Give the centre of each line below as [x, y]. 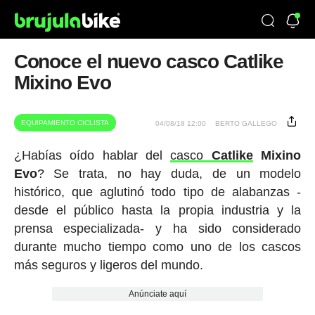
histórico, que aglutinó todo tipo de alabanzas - [157, 192]
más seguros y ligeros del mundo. [110, 265]
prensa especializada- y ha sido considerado [157, 229]
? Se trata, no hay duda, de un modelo [169, 174]
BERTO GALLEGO [246, 123]
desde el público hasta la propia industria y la [157, 210]
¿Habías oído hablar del [92, 155]
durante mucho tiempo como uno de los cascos [157, 247]
